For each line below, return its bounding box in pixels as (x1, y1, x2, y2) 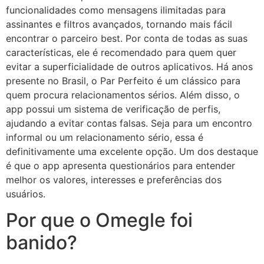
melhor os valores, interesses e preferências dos (6, 174, 222, 186)
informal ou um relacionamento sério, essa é (6, 131, 203, 144)
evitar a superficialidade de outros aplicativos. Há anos (6, 61, 253, 73)
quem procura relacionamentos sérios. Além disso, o (6, 89, 240, 101)
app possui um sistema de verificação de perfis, (6, 103, 220, 115)
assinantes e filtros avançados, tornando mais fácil (6, 18, 232, 31)
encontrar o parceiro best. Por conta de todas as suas (6, 32, 247, 45)
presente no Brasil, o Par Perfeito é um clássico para (6, 75, 240, 87)
